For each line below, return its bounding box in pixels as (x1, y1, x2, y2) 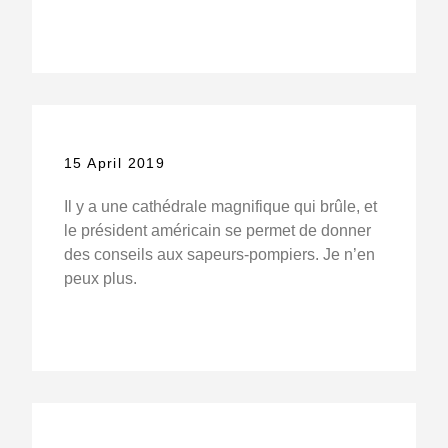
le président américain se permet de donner (63, 222, 371, 240)
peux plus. (63, 270, 137, 288)
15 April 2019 (63, 155, 166, 172)
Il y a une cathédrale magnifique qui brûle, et (63, 198, 377, 216)
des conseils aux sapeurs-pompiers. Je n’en (63, 246, 375, 264)
